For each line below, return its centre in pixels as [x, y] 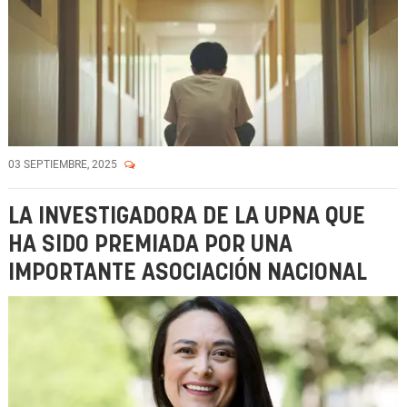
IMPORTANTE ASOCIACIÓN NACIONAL [188, 273]
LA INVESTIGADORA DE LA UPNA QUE [187, 217]
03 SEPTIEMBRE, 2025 [64, 164]
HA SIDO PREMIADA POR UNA [150, 245]
